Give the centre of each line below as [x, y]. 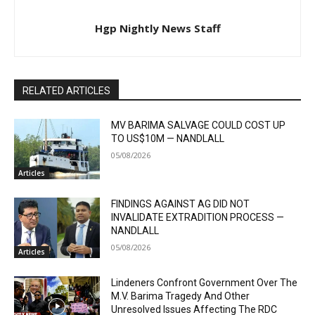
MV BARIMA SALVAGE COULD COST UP [199, 126]
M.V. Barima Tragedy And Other [181, 296]
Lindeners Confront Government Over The [205, 282]
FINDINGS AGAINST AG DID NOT [181, 204]
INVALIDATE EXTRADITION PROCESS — [198, 218]
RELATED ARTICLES [66, 91]
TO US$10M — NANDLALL [168, 139]
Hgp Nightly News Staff [157, 28]
